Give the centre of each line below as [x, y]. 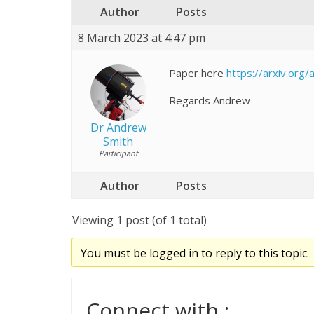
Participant [118, 153]
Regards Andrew [210, 100]
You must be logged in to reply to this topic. [194, 253]
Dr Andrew [118, 128]
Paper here [198, 73]
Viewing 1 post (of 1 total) [139, 220]
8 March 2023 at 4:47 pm [142, 38]
